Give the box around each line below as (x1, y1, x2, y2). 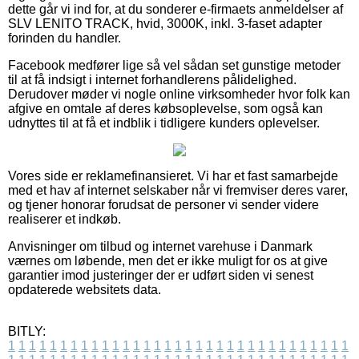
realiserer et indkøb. (8, 212, 121, 226)
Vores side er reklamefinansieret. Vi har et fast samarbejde (8, 168, 338, 183)
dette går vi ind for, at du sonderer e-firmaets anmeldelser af (8, 2, 343, 16)
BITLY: (8, 324, 46, 338)
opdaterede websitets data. (8, 282, 161, 296)
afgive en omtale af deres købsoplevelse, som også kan (8, 101, 323, 115)
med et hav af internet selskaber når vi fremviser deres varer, (8, 183, 348, 197)
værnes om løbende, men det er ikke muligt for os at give (8, 253, 328, 268)
